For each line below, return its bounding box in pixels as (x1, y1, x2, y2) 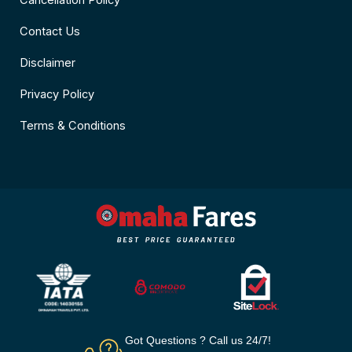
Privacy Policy (20, 87, 94, 102)
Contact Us (20, 24, 80, 39)
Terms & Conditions (20, 119, 126, 134)
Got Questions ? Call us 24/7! (124, 334, 271, 346)
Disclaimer (20, 56, 75, 71)
